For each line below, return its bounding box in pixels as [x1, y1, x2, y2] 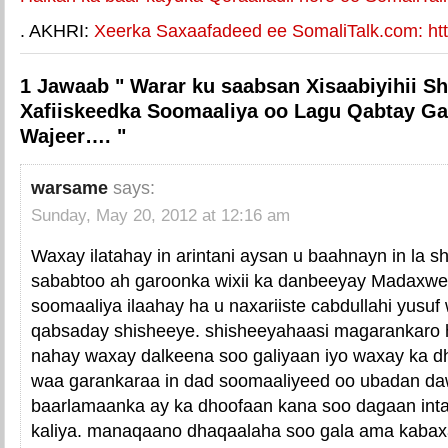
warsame [31, 177, 108, 198]
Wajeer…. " [20, 125, 126, 147]
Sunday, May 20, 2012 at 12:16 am [31, 206, 290, 225]
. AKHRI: [20, 20, 94, 41]
